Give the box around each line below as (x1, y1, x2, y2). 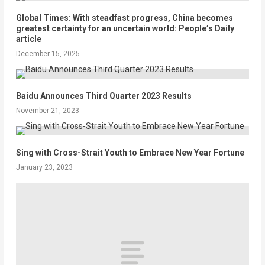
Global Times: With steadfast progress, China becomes (15, 12, 233, 22)
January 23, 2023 (15, 163, 73, 172)
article (15, 34, 41, 44)
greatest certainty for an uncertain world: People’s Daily (15, 23, 234, 33)
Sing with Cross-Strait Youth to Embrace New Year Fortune (15, 147, 244, 157)
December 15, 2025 (15, 49, 80, 58)
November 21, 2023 (15, 106, 79, 115)
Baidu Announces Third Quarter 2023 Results (15, 91, 192, 101)
